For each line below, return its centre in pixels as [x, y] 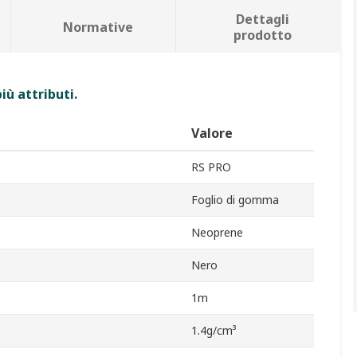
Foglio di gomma [235, 200]
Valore [212, 133]
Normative [98, 27]
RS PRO [211, 167]
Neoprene [217, 233]
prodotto [263, 35]
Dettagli [263, 20]
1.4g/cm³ [214, 331]
